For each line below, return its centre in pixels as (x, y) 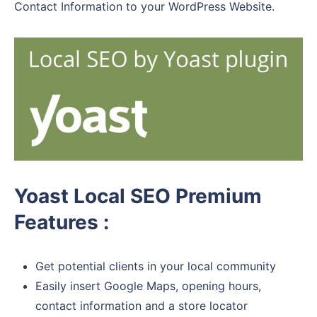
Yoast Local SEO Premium (138, 196)
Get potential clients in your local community (156, 266)
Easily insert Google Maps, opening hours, (148, 286)
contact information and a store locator (142, 306)
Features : (62, 223)
